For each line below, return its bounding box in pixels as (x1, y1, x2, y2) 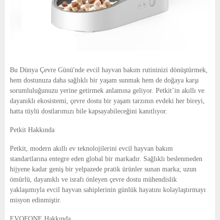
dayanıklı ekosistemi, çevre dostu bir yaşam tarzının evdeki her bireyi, (10, 97, 205, 105)
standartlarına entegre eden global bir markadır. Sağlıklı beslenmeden (10, 155, 202, 163)
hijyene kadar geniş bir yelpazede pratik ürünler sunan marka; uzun (10, 165, 196, 173)
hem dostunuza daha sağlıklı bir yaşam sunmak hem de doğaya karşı (10, 77, 199, 84)
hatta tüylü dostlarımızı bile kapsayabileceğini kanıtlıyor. (10, 108, 167, 115)
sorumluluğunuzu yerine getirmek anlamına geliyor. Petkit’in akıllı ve (10, 87, 204, 95)
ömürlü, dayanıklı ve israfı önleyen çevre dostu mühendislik (10, 176, 177, 184)
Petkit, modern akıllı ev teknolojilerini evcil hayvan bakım (10, 145, 173, 153)
